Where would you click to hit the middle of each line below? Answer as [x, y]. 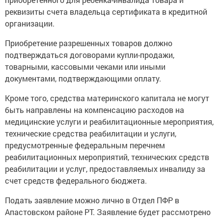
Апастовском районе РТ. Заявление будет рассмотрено [108, 212]
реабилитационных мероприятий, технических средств [107, 157]
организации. [30, 24]
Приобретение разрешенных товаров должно [89, 43]
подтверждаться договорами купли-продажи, [90, 55]
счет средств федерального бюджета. [76, 181]
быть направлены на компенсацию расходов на [95, 110]
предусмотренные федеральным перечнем [85, 145]
